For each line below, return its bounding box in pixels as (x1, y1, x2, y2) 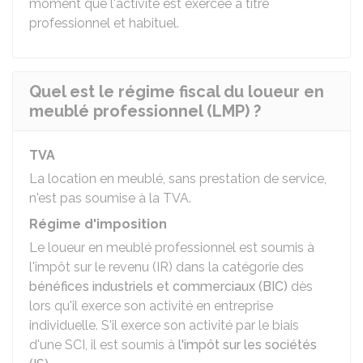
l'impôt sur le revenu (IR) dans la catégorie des (29, 259, 304, 275)
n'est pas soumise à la (29, 190, 163, 206)
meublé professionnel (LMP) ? (29, 101, 261, 121)
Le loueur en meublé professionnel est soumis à (29, 240, 314, 255)
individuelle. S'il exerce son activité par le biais (29, 318, 299, 333)
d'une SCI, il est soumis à (29, 337, 178, 352)
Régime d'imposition (29, 216, 167, 232)
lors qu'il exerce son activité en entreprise (29, 298, 273, 314)
